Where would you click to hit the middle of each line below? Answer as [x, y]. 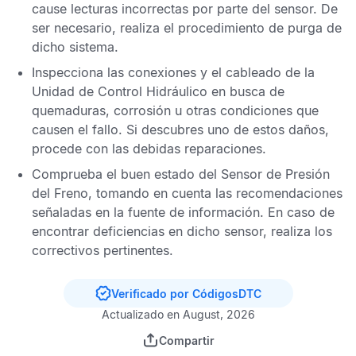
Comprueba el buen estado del [126, 174]
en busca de [246, 91]
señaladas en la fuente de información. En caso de [183, 212]
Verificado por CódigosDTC [186, 293]
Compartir [186, 340]
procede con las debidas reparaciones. [149, 149]
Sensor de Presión [275, 174]
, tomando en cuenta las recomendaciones [215, 193]
